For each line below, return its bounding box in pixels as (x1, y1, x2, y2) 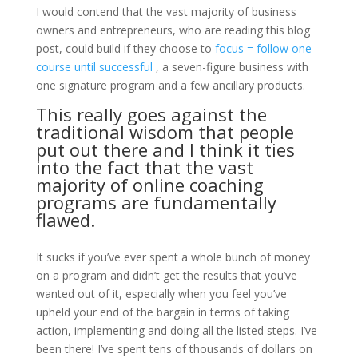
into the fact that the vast (35, 155, 253, 179)
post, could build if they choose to (35, 41, 212, 56)
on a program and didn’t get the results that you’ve (35, 268, 297, 283)
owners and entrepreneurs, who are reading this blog (35, 22, 310, 38)
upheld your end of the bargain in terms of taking (35, 304, 289, 320)
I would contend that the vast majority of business (35, 4, 296, 19)
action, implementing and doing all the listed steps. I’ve (35, 323, 317, 338)
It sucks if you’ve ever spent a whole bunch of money (35, 249, 310, 265)
